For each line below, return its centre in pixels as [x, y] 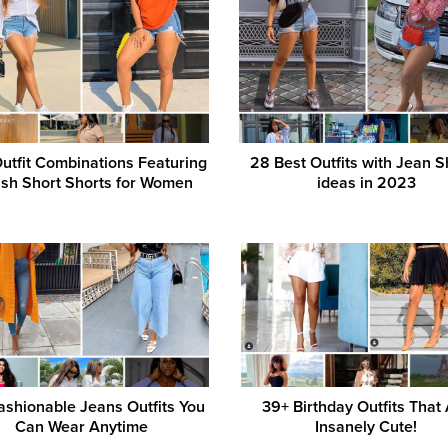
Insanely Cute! [366, 426]
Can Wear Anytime [81, 426]
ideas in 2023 [366, 183]
